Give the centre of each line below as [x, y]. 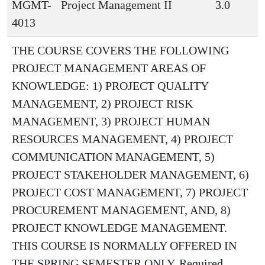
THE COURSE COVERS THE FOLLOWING [120, 50]
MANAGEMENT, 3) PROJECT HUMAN [111, 121]
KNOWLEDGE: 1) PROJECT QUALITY [110, 86]
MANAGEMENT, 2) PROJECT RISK [102, 104]
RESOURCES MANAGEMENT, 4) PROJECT [122, 139]
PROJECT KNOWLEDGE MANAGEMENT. [119, 228]
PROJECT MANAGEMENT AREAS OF [109, 68]
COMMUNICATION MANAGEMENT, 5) [113, 157]
